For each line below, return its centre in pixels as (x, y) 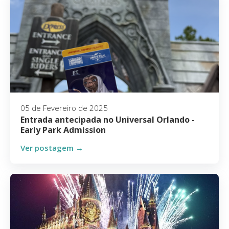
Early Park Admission (63, 130)
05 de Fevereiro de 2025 (64, 108)
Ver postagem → (52, 148)
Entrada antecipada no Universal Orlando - (108, 120)
